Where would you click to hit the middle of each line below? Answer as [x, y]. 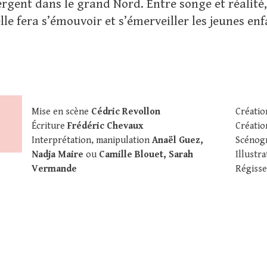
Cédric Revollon [126, 112]
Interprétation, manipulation [92, 140]
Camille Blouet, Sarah [146, 155]
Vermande [55, 169]
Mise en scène [62, 112]
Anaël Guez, [178, 140]
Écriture [50, 126]
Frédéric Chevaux [105, 126]
